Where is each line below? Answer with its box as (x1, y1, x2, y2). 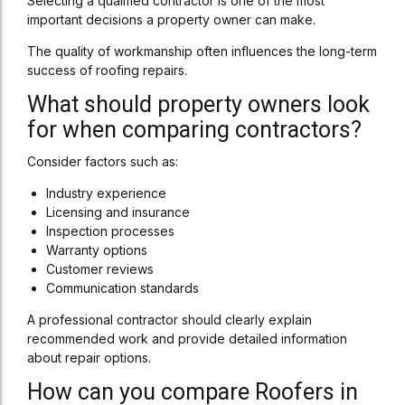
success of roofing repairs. (27, 62, 187, 78)
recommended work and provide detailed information (27, 331, 347, 346)
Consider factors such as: (27, 154, 178, 169)
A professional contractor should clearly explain (27, 312, 312, 327)
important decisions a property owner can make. (27, 12, 316, 27)
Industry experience (46, 185, 166, 201)
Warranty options (46, 242, 147, 258)
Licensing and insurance (46, 204, 190, 220)
